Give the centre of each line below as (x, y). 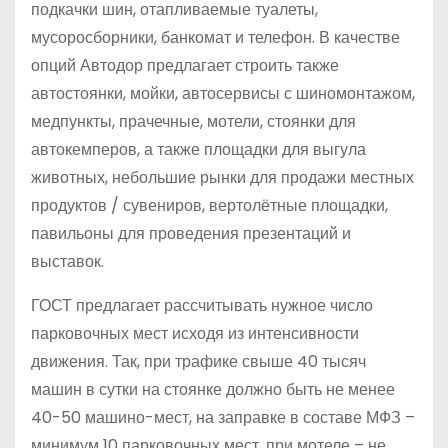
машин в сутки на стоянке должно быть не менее (213, 390)
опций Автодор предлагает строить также (185, 66)
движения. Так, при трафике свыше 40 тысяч (198, 362)
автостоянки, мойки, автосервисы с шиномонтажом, (223, 94)
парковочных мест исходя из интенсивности (195, 334)
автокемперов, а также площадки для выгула (198, 150)
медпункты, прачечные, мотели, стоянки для (193, 122)
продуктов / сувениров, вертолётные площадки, (209, 206)
